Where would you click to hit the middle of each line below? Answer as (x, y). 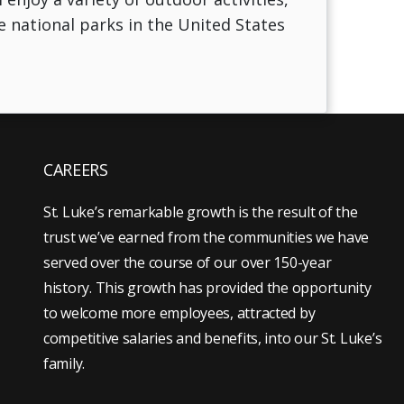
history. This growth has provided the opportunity (207, 287)
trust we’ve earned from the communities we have (207, 237)
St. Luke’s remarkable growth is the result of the (201, 211)
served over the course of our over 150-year (188, 262)
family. (64, 363)
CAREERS (76, 169)
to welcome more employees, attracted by (179, 312)
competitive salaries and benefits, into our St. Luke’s (213, 338)
